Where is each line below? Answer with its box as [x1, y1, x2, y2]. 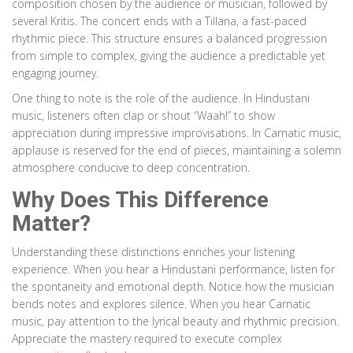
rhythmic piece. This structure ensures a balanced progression [12, 31, 327, 46]
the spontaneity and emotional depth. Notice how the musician [12, 279, 334, 295]
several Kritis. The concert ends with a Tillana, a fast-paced [12, 13, 307, 29]
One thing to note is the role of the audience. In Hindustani [12, 91, 310, 106]
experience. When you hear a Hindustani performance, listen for [12, 262, 335, 277]
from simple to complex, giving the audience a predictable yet [12, 48, 325, 64]
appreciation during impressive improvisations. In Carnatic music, [12, 125, 341, 141]
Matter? [12, 210, 91, 237]
